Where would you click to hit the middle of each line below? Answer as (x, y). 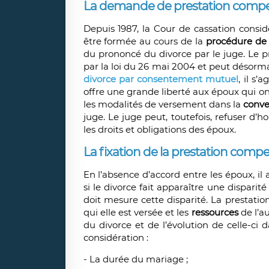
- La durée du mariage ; (135, 259)
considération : (116, 238)
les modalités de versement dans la (162, 104)
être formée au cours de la (145, 41)
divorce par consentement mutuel (161, 79)
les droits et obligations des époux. (159, 130)
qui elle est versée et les (137, 213)
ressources (215, 213)
